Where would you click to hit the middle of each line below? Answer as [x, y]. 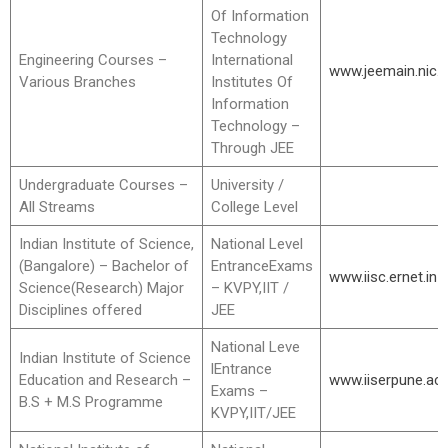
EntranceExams [261, 266]
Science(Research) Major [101, 288]
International [251, 60]
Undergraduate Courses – [103, 185]
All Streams [56, 207]
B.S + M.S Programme [90, 402]
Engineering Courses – [92, 60]
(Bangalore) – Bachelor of [103, 266]
